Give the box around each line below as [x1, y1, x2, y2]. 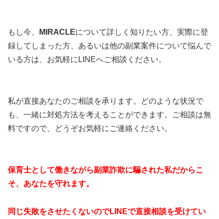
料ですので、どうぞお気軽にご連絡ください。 [8, 124, 172, 133]
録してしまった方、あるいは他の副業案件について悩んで [8, 42, 211, 50]
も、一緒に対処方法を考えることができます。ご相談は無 [8, 110, 211, 119]
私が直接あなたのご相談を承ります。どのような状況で [8, 97, 203, 106]
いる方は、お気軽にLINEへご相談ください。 [8, 55, 166, 64]
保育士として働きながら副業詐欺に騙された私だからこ [8, 166, 203, 175]
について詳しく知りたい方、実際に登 [75, 28, 208, 37]
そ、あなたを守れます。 [8, 179, 94, 188]
